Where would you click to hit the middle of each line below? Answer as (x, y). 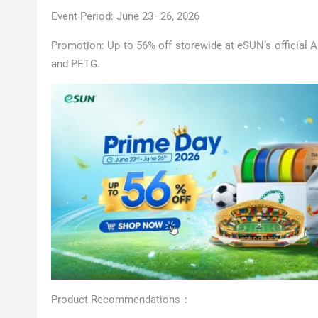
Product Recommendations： (121, 300)
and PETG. (76, 64)
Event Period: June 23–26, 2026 (125, 16)
